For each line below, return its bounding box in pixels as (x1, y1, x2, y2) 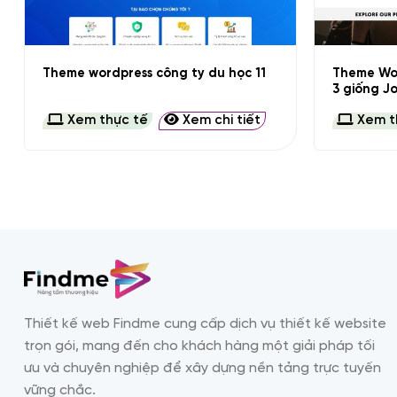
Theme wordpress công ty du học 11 (42, 66, 266, 82)
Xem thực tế (63, 113, 148, 128)
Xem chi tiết (178, 113, 261, 128)
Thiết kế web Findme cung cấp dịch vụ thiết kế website (24, 316, 386, 332)
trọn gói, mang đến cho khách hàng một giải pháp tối (24, 339, 375, 354)
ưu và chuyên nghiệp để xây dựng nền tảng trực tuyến (24, 361, 381, 377)
